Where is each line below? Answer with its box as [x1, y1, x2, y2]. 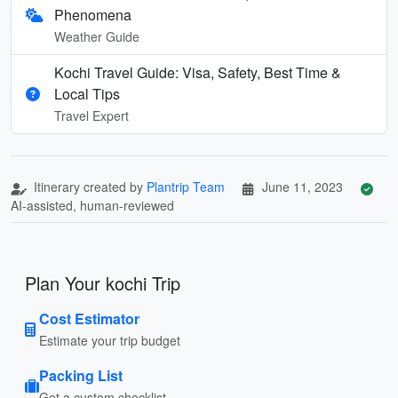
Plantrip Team [147, 177, 225, 195]
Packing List [39, 364, 123, 386]
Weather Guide [54, 27, 140, 45]
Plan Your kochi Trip [25, 269, 180, 296]
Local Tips [54, 83, 120, 104]
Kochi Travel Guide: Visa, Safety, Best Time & [54, 61, 341, 83]
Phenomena [54, 4, 132, 25]
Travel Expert [54, 106, 129, 124]
